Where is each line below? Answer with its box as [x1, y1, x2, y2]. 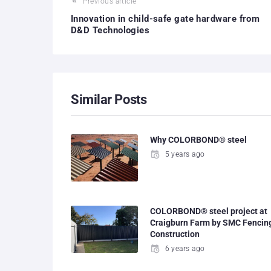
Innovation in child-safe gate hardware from [71, 13, 260, 24]
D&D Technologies [71, 25, 150, 36]
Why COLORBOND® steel [150, 135, 247, 145]
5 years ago [165, 150, 205, 158]
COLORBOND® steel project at [150, 206, 268, 217]
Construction [150, 229, 200, 240]
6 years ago [165, 244, 205, 253]
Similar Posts [71, 92, 147, 107]
